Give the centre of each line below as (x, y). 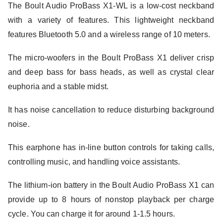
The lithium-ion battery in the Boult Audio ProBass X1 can (111, 185)
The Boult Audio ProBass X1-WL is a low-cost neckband (111, 5)
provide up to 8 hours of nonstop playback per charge (111, 199)
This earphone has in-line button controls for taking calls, (111, 147)
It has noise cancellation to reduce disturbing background (111, 110)
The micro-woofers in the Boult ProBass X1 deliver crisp (111, 57)
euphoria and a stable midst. (58, 86)
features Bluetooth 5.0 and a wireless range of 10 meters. (109, 34)
